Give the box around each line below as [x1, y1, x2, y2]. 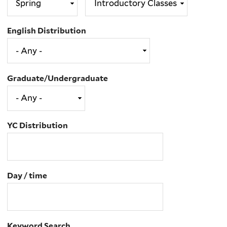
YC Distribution [7, 121, 68, 131]
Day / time [7, 171, 47, 180]
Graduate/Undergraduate [7, 73, 108, 83]
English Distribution [7, 26, 86, 36]
